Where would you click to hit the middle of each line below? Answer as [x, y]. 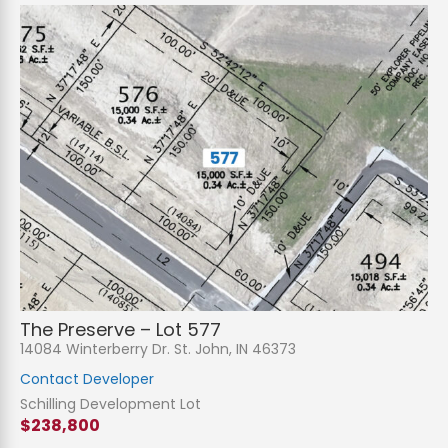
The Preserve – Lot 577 [120, 330]
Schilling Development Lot [110, 404]
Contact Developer [87, 379]
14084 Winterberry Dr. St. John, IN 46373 [158, 349]
